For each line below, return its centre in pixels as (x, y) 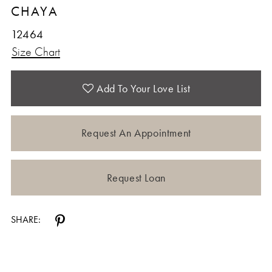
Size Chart (36, 52)
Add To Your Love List (143, 88)
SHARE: (25, 220)
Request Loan (136, 177)
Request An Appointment (136, 133)
